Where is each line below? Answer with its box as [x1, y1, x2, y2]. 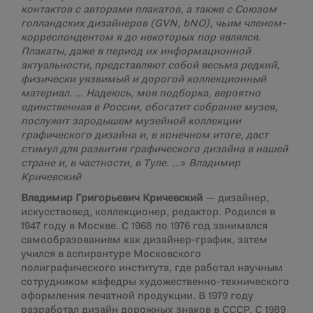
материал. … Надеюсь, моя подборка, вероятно [21, 89, 261, 99]
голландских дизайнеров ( [21, 19, 154, 29]
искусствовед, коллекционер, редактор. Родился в [21, 208, 275, 217]
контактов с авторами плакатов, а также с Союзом [21, 5, 277, 15]
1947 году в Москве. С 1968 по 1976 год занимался [21, 221, 268, 231]
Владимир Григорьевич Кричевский [21, 194, 203, 203]
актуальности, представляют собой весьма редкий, [21, 61, 279, 71]
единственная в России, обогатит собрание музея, [21, 103, 277, 112]
